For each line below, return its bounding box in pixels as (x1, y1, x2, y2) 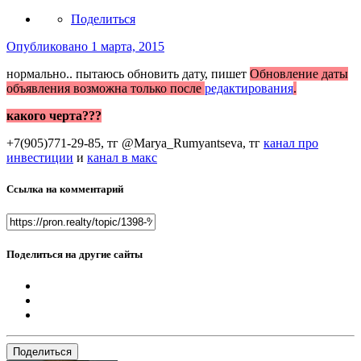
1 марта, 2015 (91, 39, 164, 53)
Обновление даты (250, 66, 348, 81)
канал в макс (87, 150, 157, 164)
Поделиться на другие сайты (6, 248, 143, 261)
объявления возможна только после (6, 81, 205, 95)
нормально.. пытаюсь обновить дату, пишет (6, 66, 250, 81)
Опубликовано (6, 39, 91, 53)
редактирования (205, 81, 293, 95)
